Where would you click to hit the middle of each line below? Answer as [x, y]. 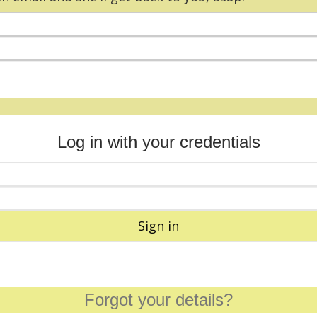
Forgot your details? [158, 300]
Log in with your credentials [158, 142]
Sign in [158, 226]
